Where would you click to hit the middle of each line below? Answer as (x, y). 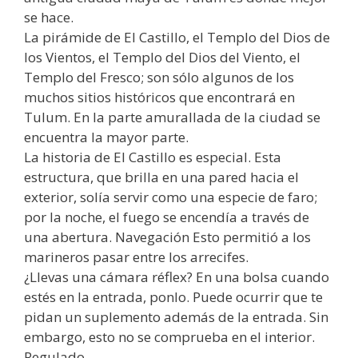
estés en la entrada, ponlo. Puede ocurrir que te (173, 297)
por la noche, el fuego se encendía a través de (167, 217)
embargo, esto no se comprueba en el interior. (169, 337)
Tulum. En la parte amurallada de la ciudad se (172, 117)
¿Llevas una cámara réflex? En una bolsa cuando (177, 277)
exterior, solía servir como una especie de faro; (171, 197)
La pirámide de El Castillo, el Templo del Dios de (177, 38)
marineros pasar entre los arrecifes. (136, 257)
